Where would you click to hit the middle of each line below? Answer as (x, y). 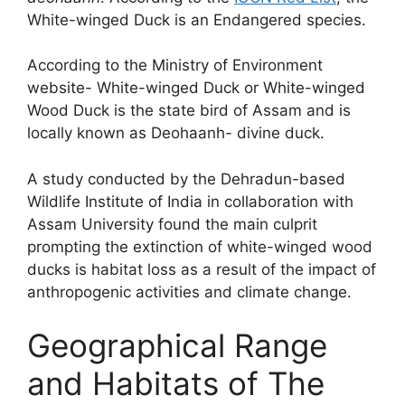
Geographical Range (177, 345)
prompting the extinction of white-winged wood (200, 246)
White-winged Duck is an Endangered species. (197, 19)
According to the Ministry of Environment (175, 65)
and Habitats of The (176, 383)
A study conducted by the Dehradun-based (186, 179)
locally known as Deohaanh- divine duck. (176, 133)
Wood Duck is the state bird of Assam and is (189, 110)
